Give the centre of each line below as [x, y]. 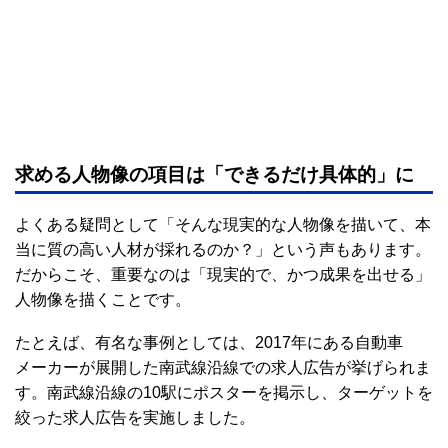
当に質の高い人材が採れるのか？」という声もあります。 [223, 250]
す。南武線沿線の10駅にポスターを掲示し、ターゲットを [224, 393]
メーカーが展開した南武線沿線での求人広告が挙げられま [223, 368]
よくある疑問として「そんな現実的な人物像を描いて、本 [223, 225]
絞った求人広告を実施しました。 [135, 418]
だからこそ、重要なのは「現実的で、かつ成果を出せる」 [223, 275]
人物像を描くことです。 [103, 300]
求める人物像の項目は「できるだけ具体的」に [214, 175]
